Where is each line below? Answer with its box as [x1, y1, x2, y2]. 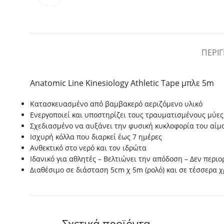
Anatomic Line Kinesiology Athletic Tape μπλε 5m [30, 77, 214, 88]
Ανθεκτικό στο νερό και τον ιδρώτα [30, 143, 146, 152]
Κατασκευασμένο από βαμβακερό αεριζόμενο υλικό [30, 99, 202, 108]
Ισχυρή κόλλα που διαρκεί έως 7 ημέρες [30, 132, 162, 141]
